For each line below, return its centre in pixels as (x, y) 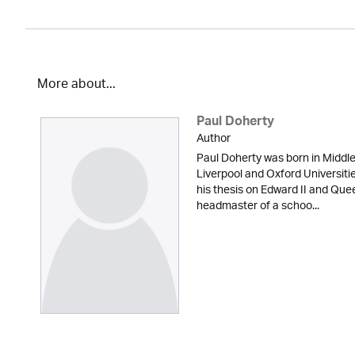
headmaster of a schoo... (258, 206)
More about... (76, 85)
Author (214, 139)
